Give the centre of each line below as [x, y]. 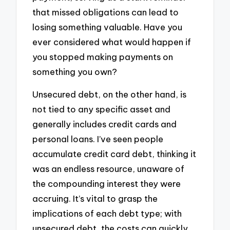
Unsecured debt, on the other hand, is [110, 94]
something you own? [75, 71]
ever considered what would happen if [112, 42]
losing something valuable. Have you [108, 27]
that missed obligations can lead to [106, 12]
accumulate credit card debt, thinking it [114, 154]
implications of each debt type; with [107, 214]
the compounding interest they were [107, 184]
